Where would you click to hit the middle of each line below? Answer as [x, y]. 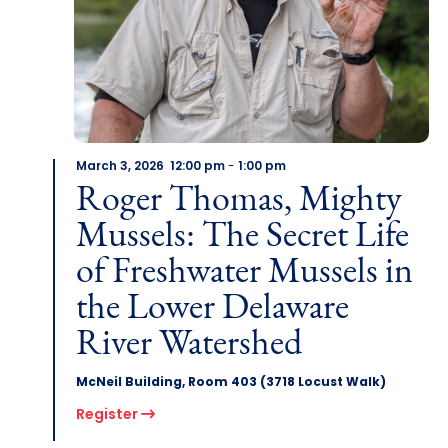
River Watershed [188, 344]
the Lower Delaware [212, 308]
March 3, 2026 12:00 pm [150, 166]
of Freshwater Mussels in [244, 272]
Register [108, 415]
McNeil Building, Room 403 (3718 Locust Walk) [230, 382]
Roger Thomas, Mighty [238, 200]
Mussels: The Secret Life [242, 236]
